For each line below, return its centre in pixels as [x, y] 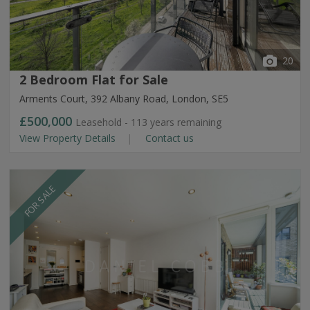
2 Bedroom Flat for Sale [94, 80]
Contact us [168, 138]
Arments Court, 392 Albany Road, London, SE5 [124, 99]
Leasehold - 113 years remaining [148, 122]
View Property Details [69, 138]
